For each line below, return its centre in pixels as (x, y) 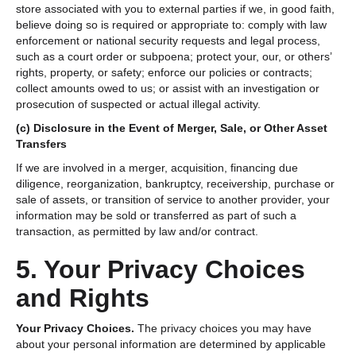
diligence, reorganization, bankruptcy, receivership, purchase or (175, 183)
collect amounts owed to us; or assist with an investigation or (168, 88)
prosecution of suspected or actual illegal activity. (138, 104)
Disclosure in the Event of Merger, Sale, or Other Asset (180, 128)
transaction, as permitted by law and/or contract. (137, 231)
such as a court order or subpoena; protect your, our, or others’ (174, 56)
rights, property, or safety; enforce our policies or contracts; (164, 72)
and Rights (83, 298)
